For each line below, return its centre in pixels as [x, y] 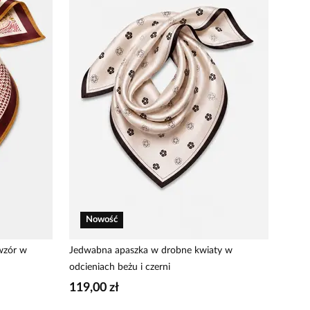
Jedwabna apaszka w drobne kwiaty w [151, 250]
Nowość [102, 220]
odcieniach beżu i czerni [120, 267]
